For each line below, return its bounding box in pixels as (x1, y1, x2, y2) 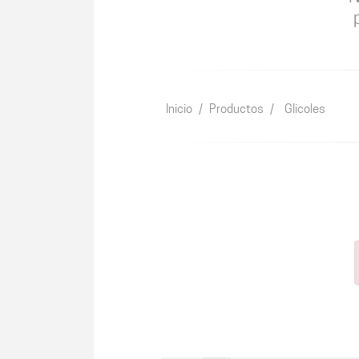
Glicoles (284, 104, 325, 116)
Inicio (166, 104, 192, 116)
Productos (209, 104, 264, 116)
